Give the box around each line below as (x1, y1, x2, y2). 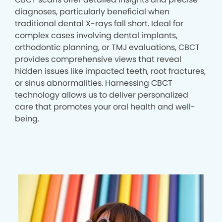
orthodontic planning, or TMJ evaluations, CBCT (15, 42, 200, 54)
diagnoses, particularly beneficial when (15, 6, 169, 18)
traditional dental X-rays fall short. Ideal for (15, 18, 183, 30)
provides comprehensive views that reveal (15, 54, 181, 65)
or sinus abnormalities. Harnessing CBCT (15, 77, 172, 89)
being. (15, 113, 39, 125)
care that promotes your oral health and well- (15, 101, 195, 113)
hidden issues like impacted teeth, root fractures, (15, 65, 206, 77)
